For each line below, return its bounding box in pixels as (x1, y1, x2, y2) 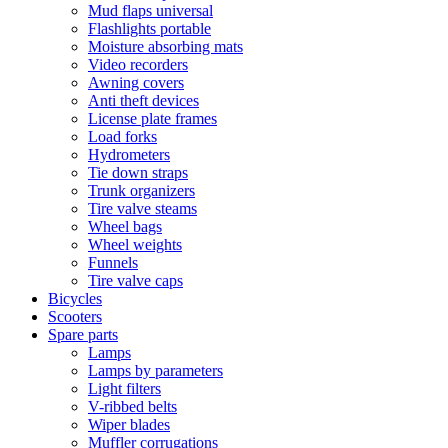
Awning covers (88, 74, 184, 91)
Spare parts (48, 326, 118, 343)
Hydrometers (88, 146, 170, 163)
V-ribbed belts (88, 398, 177, 415)
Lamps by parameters (88, 362, 223, 379)
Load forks (88, 128, 157, 145)
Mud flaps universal (88, 2, 213, 19)
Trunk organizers (88, 182, 195, 199)
